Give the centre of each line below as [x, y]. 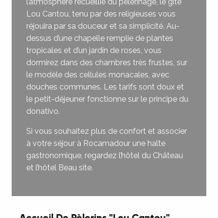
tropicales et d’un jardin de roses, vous [94, 50]
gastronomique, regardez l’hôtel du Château [105, 155]
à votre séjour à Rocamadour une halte [96, 143]
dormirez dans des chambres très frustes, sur [107, 63]
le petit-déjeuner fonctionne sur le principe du [107, 99]
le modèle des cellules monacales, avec [98, 75]
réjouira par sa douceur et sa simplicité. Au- [103, 26]
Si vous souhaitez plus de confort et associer [107, 131]
